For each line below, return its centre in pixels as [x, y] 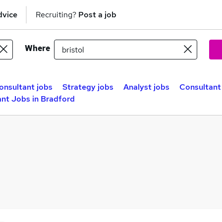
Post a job [97, 14]
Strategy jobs [88, 87]
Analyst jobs [146, 87]
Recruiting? [57, 14]
